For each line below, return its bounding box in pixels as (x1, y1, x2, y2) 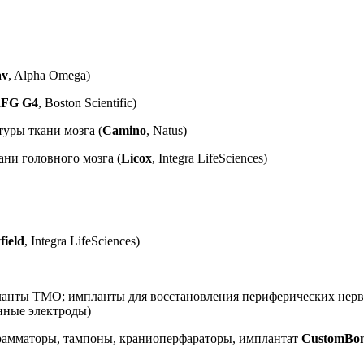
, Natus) (146, 123, 187, 137)
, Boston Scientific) (38, 95, 136, 110)
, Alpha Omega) (8, 67, 90, 82)
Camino (102, 123, 146, 137)
